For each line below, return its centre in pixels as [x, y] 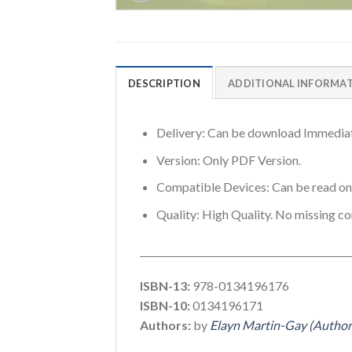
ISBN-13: [165, 286]
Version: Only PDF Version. [228, 159]
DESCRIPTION [164, 84]
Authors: [165, 325]
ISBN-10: [165, 306]
